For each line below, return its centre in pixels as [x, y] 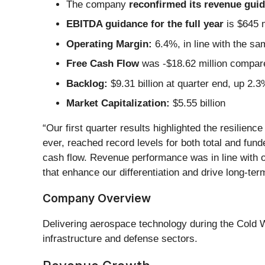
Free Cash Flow [103, 64]
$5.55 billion [198, 104]
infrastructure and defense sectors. [120, 239]
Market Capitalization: [118, 104]
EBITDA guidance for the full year [145, 24]
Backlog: [87, 83]
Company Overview [97, 198]
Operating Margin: [109, 44]
